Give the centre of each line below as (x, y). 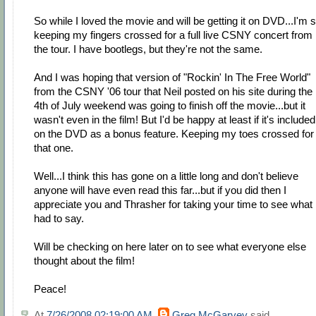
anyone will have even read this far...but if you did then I (160, 190)
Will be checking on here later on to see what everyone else (170, 247)
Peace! (50, 289)
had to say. (59, 219)
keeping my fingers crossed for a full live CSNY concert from (173, 35)
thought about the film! (84, 261)
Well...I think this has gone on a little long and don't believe (166, 176)
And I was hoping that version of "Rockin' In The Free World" (172, 78)
